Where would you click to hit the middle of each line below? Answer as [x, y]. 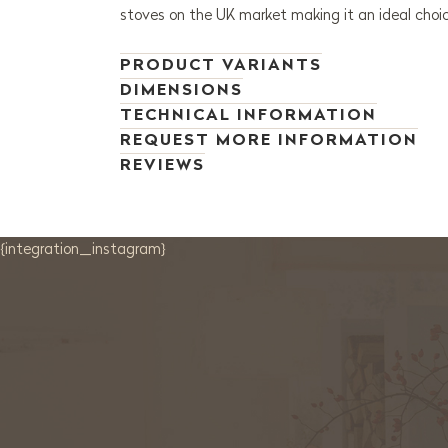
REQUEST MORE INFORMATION [269, 139]
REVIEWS [162, 164]
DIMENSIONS [181, 89]
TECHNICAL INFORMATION [248, 114]
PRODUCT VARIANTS [221, 64]
